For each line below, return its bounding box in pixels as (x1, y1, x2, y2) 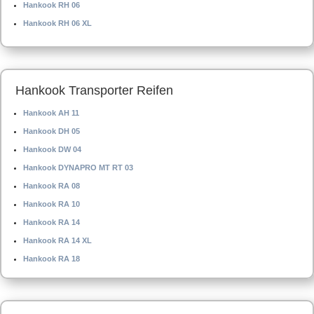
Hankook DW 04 (23, 145, 81, 153)
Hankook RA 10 (23, 200, 80, 208)
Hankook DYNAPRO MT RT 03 (23, 163, 133, 172)
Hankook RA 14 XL (23, 236, 92, 245)
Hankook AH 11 (23, 109, 79, 117)
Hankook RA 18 (23, 254, 80, 263)
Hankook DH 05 (23, 127, 80, 135)
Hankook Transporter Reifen (15, 83, 173, 97)
